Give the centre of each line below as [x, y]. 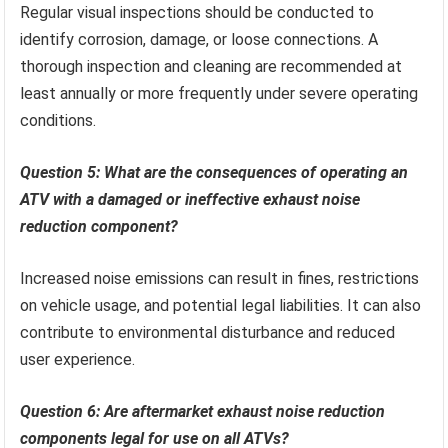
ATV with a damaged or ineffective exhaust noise [190, 199]
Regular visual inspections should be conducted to [197, 12]
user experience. [78, 359]
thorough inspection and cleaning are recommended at [211, 66]
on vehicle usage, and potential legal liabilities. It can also [221, 305]
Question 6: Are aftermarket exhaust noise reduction [203, 411]
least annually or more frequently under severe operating [219, 93]
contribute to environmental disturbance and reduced [208, 332]
